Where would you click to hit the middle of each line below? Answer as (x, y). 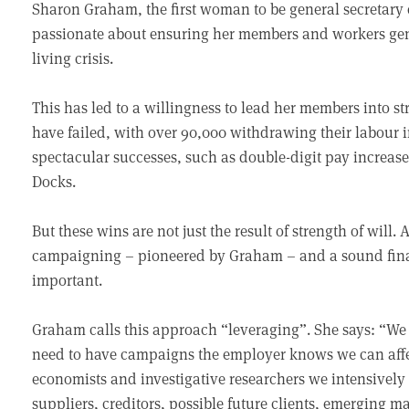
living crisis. (73, 58)
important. (68, 280)
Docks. (54, 181)
